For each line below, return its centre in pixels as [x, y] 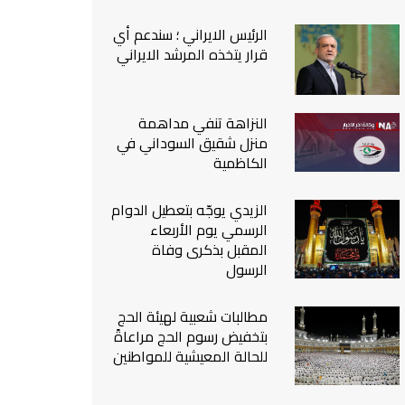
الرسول [247, 270]
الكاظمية [241, 163]
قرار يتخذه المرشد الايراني [193, 54]
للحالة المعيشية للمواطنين [191, 357]
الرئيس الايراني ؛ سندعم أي [191, 34]
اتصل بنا [380, 43]
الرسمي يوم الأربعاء [209, 230]
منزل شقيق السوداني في [193, 143]
